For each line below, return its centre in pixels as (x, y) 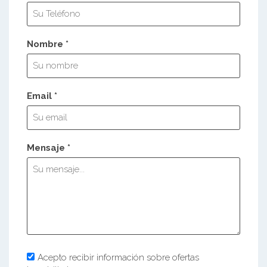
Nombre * (48, 44)
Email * (42, 96)
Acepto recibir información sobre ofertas (118, 257)
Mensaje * (49, 148)
